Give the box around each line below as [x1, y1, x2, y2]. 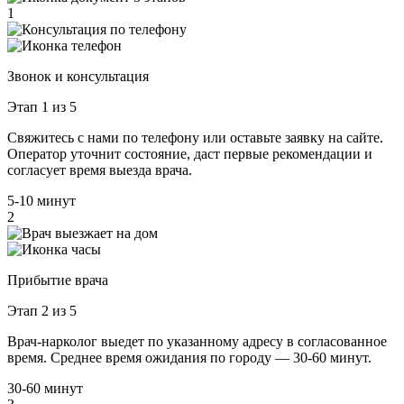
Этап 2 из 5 [7, 303, 77, 319]
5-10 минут [7, 193, 76, 209]
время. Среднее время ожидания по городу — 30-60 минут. [7, 350, 372, 366]
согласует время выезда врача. [7, 162, 192, 179]
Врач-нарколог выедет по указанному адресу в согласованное [7, 334, 387, 350]
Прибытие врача [7, 272, 108, 289]
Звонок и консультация [7, 69, 149, 85]
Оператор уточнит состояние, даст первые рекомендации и [7, 146, 372, 162]
